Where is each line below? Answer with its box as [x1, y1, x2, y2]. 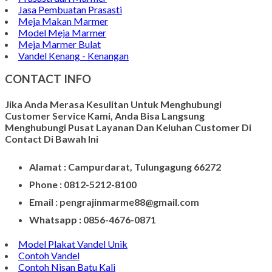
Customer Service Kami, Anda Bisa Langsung [5, 120, 205, 132]
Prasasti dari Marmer [18, 2, 107, 14]
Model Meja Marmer [18, 36, 106, 49]
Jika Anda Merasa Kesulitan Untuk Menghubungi [5, 109, 222, 121]
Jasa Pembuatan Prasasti [18, 13, 122, 25]
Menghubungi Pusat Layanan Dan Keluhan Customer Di [5, 132, 251, 144]
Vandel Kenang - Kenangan [18, 59, 129, 72]
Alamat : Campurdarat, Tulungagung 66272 [29, 171, 221, 183]
